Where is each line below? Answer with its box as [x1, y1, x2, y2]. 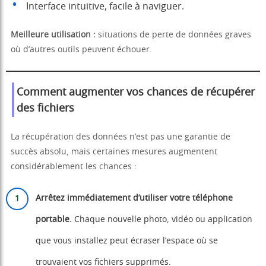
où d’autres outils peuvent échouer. [11, 46, 152, 55]
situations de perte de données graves [96, 31, 251, 40]
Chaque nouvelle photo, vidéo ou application [72, 216, 252, 224]
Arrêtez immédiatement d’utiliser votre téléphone [36, 194, 233, 203]
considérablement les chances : [11, 163, 137, 172]
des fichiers [17, 103, 74, 115]
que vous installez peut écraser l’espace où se [36, 237, 218, 246]
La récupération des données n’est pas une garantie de [11, 133, 230, 142]
